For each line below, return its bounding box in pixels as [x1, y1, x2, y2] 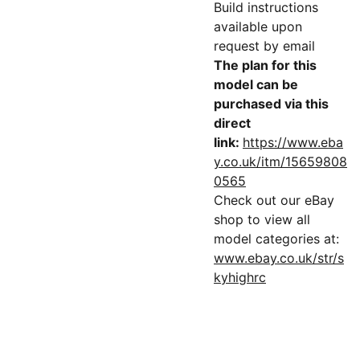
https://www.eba [243, 134, 343, 150]
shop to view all [214, 211, 310, 227]
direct [214, 115, 251, 131]
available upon [214, 18, 302, 35]
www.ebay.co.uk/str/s [214, 250, 344, 266]
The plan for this [214, 57, 317, 73]
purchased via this [214, 96, 329, 112]
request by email [214, 38, 315, 54]
